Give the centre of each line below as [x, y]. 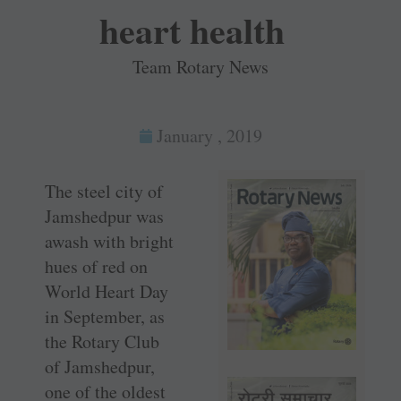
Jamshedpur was [104, 217]
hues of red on [96, 267]
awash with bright [109, 242]
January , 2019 [209, 136]
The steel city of [104, 192]
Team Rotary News [200, 67]
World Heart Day [107, 292]
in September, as [105, 317]
